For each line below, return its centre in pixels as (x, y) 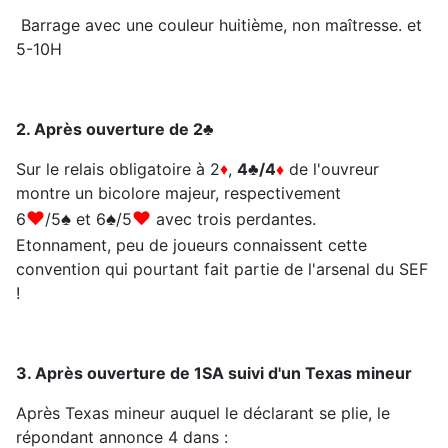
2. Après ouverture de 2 (109, 129)
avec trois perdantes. (236, 219)
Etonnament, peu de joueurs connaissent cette (191, 245)
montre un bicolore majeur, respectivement (178, 193)
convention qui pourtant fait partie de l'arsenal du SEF (222, 269)
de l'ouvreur (331, 169)
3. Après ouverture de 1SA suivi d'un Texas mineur (214, 373)
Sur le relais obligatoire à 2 (118, 169)
